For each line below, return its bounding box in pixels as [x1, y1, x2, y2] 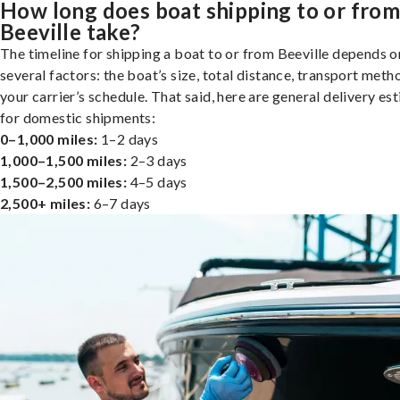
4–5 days [127, 172, 187, 190]
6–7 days [90, 194, 151, 212]
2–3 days [127, 151, 187, 169]
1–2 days [97, 129, 159, 147]
